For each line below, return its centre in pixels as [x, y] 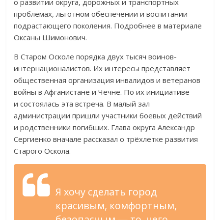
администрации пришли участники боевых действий [108, 116]
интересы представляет [148, 69]
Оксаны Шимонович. [51, 38]
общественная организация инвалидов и [87, 80]
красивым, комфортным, [116, 206]
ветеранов [182, 80]
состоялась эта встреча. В [66, 104]
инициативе [168, 92]
